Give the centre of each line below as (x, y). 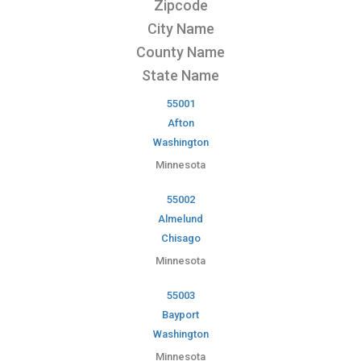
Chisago (180, 239)
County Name (180, 52)
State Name (180, 76)
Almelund (180, 219)
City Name (180, 29)
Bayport (180, 315)
